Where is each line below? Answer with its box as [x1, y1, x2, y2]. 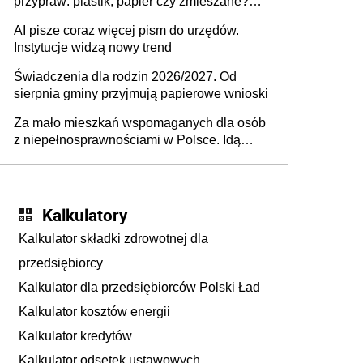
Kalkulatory [42, 203, 127, 226]
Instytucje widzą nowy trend [14, 40, 172, 54]
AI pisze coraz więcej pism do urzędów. [14, 23, 239, 37]
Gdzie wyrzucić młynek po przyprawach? [14, 11, 248, 25]
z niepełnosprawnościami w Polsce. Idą [14, 132, 241, 147]
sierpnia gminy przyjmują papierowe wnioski [14, 86, 268, 100]
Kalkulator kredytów [19, 328, 132, 343]
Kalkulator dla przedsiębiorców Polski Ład [19, 280, 260, 294]
